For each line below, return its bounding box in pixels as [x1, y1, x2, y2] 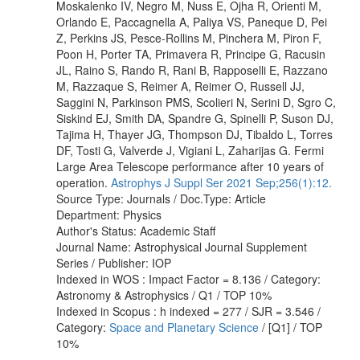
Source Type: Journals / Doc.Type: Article [56, 190, 266, 207]
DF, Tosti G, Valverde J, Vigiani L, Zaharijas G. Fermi [56, 141, 324, 158]
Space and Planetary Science [109, 318, 259, 335]
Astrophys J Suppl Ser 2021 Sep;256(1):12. [111, 174, 332, 190]
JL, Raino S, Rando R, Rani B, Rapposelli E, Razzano [56, 61, 328, 78]
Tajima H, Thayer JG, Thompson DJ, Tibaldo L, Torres [56, 125, 333, 142]
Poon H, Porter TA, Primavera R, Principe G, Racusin [56, 45, 325, 62]
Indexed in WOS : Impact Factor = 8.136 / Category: [56, 270, 321, 287]
